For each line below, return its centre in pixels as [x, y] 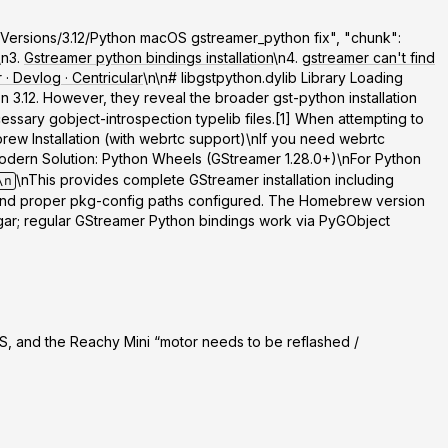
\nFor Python [379, 159]
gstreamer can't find [368, 58]
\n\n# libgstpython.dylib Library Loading [273, 78]
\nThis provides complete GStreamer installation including [205, 180]
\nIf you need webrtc [315, 139]
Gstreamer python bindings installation [148, 58]
